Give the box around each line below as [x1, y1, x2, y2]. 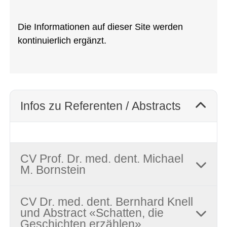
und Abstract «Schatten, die [20, 206, 164, 220]
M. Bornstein [20, 163, 86, 177]
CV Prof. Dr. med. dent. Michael [20, 152, 183, 166]
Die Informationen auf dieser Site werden [17, 22, 183, 32]
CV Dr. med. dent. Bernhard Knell [20, 195, 193, 209]
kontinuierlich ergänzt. [17, 35, 109, 46]
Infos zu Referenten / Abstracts [20, 99, 181, 113]
